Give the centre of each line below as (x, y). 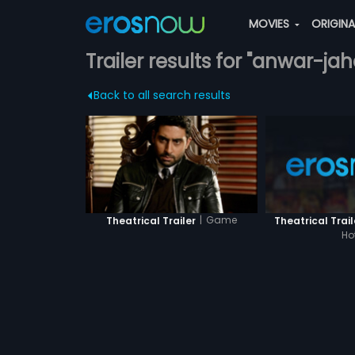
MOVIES (270, 24)
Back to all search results (162, 95)
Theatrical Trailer (151, 220)
